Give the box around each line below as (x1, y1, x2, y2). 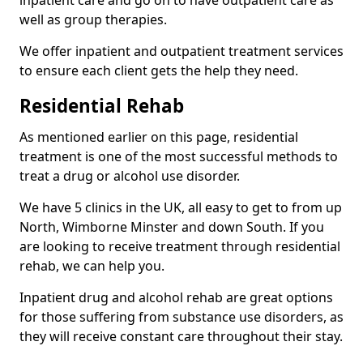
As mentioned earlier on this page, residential (19, 127, 298, 146)
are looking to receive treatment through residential (19, 237, 340, 255)
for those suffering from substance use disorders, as (19, 307, 344, 326)
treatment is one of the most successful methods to (19, 147, 338, 165)
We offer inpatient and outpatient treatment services (19, 41, 344, 60)
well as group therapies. (19, 10, 167, 28)
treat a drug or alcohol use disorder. (19, 166, 240, 185)
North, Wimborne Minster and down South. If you (19, 217, 324, 236)
